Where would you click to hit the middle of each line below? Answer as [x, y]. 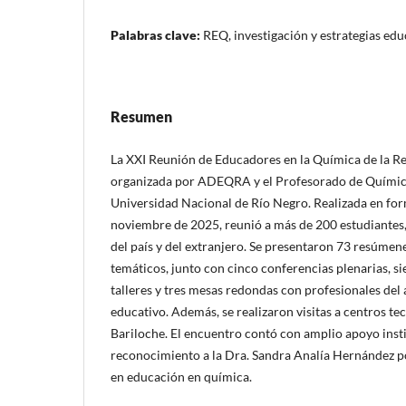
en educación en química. [181, 376]
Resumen [141, 116]
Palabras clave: [157, 34]
